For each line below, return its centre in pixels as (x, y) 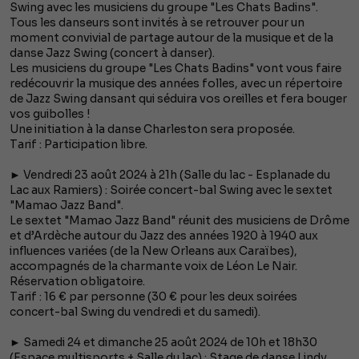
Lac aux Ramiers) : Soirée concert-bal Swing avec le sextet (171, 190)
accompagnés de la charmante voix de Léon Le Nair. (153, 266)
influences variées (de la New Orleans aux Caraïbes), (153, 251)
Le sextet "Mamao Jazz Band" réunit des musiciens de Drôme (179, 221)
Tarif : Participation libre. (79, 145)
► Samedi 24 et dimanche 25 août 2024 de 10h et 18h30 (163, 343)
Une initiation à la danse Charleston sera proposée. (152, 129)
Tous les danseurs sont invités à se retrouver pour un (157, 23)
